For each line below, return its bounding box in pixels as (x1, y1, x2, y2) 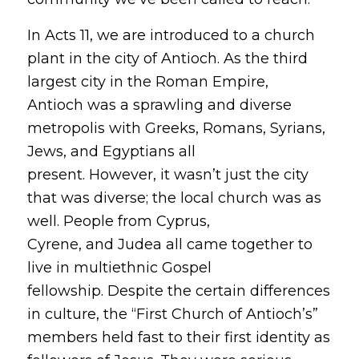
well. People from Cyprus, (26, 212, 210, 230)
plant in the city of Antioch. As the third (26, 49, 308, 67)
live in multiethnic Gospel (26, 258, 212, 276)
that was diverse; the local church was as (26, 188, 321, 207)
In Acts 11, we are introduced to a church (26, 26, 315, 44)
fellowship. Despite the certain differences (26, 281, 330, 300)
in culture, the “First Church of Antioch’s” (26, 305, 318, 323)
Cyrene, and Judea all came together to (26, 235, 313, 253)
